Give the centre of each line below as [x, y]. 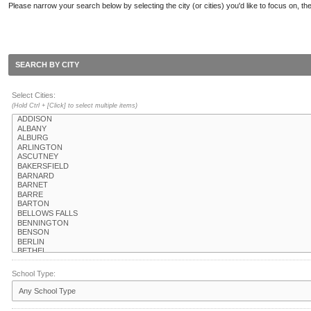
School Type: [34, 274]
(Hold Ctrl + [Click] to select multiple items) [75, 105]
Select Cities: [34, 95]
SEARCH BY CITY [47, 65]
